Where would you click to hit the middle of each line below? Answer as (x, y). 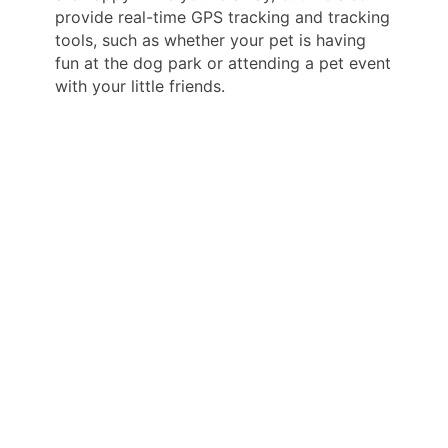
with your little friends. (140, 85)
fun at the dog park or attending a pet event (223, 62)
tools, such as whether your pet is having (210, 39)
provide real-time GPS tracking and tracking (222, 16)
